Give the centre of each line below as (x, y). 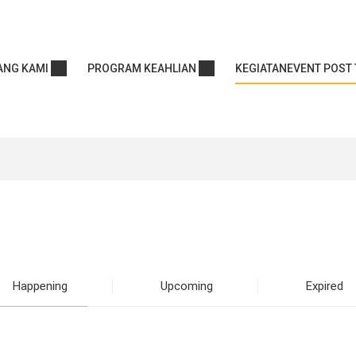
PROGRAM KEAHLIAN (142, 68)
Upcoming (187, 286)
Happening (40, 286)
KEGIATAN (261, 68)
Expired (325, 286)
